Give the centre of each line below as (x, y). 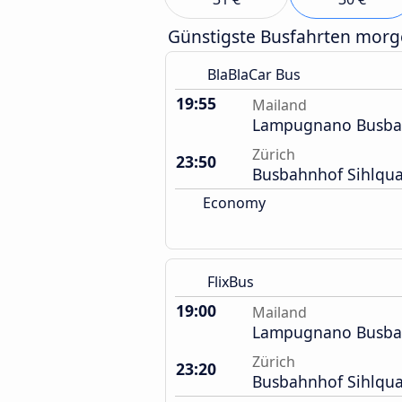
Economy (232, 203)
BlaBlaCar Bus (254, 74)
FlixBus (231, 282)
